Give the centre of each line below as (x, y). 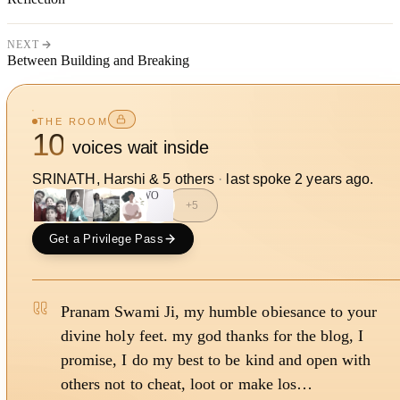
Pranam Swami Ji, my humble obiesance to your (219, 311)
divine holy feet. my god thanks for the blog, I (212, 335)
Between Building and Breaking (98, 60)
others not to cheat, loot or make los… (187, 383)
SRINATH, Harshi (89, 179)
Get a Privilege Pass (107, 238)
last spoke (261, 179)
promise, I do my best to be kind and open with (216, 359)
